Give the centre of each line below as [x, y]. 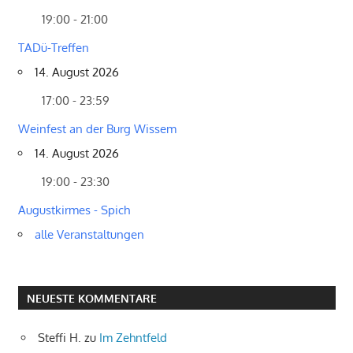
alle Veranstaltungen [89, 234]
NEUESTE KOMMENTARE [91, 298]
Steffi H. [59, 337]
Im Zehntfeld [133, 337]
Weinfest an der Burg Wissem [97, 128]
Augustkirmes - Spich [74, 210]
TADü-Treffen [53, 47]
